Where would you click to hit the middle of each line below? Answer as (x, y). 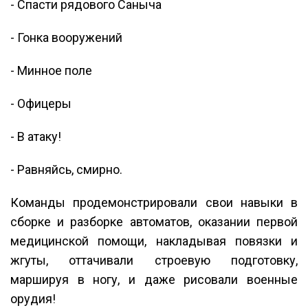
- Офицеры (41, 104)
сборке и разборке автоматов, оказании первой (154, 222)
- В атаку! (36, 137)
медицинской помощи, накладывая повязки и (154, 241)
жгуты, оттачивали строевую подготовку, (154, 261)
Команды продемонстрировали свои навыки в (154, 203)
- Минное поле (51, 71)
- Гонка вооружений (66, 38)
